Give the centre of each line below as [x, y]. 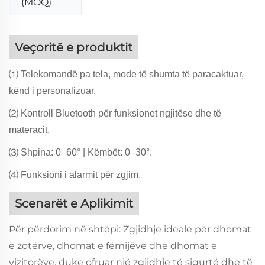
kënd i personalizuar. [52, 91]
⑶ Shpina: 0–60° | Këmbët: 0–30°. [80, 152]
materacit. [29, 130]
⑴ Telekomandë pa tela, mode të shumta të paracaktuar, [126, 74]
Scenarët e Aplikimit [74, 203]
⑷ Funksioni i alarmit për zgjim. [75, 174]
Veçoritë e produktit [74, 47]
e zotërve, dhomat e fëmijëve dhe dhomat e [113, 245]
